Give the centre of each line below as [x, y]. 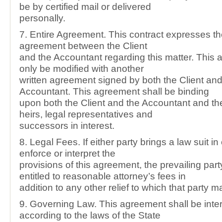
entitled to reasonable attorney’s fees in [103, 176]
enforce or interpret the [67, 153]
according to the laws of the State [90, 215]
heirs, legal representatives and [86, 114]
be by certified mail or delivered [85, 7]
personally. [42, 18]
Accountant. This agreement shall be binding [114, 91]
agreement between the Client [83, 46]
